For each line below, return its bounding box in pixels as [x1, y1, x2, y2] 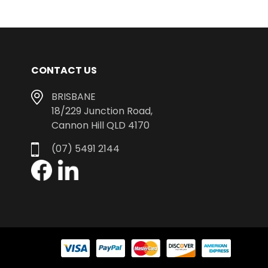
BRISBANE [51, 90, 96, 103]
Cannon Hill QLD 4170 [51, 118, 150, 132]
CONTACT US [31, 63, 97, 77]
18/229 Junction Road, [51, 104, 153, 118]
